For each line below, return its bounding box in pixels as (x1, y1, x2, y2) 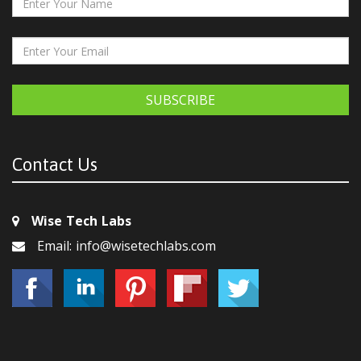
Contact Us (12, 154, 98, 176)
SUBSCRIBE (146, 91, 215, 110)
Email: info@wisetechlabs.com (37, 237, 216, 255)
